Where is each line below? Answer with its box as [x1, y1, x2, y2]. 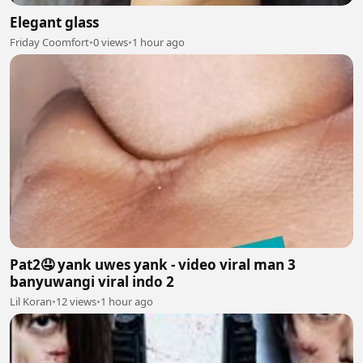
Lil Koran [10, 293, 52, 309]
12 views [56, 293, 96, 309]
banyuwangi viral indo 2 [10, 271, 174, 291]
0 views [93, 35, 128, 50]
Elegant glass [10, 13, 99, 32]
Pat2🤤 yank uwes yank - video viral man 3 [10, 254, 296, 274]
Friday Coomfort [10, 35, 89, 50]
